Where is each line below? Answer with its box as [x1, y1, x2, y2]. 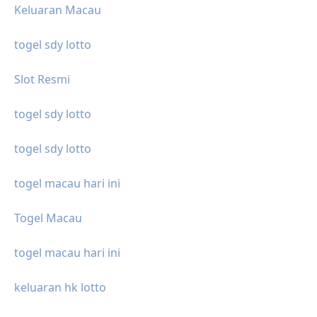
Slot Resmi [14, 71, 70, 88]
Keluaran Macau [14, 2, 101, 18]
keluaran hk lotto [14, 279, 106, 296]
